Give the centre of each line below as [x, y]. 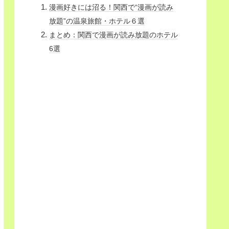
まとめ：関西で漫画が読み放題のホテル [114, 35]
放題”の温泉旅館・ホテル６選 [97, 21]
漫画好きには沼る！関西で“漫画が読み [111, 7]
